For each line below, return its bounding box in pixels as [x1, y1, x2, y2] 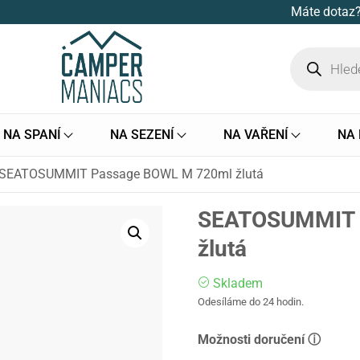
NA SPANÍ [2, 127, 61, 143]
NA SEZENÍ [109, 127, 174, 143]
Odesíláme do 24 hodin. [198, 296, 305, 309]
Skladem [213, 276, 264, 292]
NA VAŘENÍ [223, 127, 289, 143]
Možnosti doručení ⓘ [198, 332, 321, 348]
